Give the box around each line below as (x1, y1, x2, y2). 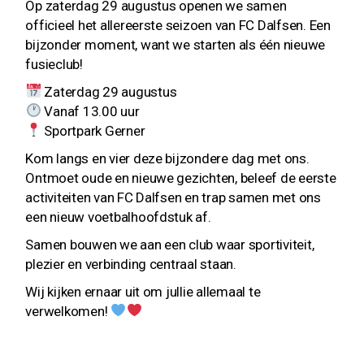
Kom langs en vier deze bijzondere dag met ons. (25, 149, 310, 167)
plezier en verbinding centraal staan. (25, 255, 236, 272)
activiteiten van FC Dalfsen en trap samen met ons (25, 188, 321, 206)
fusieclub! (25, 55, 83, 72)
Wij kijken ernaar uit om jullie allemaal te (25, 283, 261, 300)
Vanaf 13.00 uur (41, 102, 140, 119)
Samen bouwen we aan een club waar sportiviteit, (25, 236, 314, 253)
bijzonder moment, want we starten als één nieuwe (25, 36, 326, 53)
